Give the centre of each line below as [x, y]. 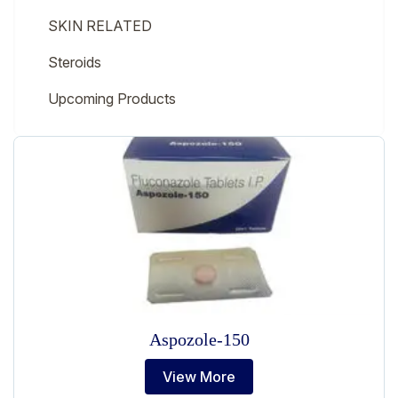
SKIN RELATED [100, 26]
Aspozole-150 [199, 339]
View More [199, 377]
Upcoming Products [112, 99]
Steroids [75, 62]
